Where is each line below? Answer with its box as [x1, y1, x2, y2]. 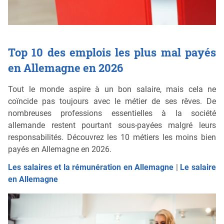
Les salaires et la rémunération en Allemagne [8, 162, 174, 172]
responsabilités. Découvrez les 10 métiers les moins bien [8, 132, 216, 142]
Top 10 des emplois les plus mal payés [8, 45, 216, 60]
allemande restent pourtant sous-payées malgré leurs [8, 120, 216, 130]
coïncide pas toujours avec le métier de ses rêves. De [8, 96, 216, 106]
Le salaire [180, 162, 216, 172]
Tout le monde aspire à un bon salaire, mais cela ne [8, 84, 216, 94]
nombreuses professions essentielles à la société [8, 108, 216, 118]
